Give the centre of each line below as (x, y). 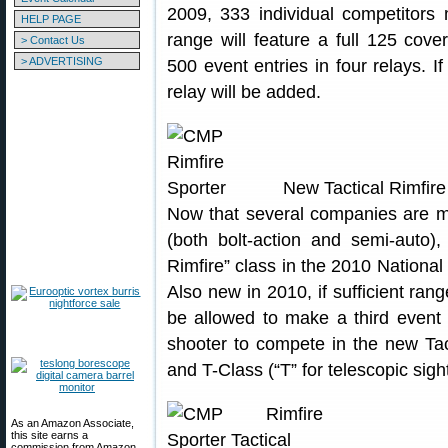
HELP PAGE (51, 19)
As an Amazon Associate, (72, 423)
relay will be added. (244, 92)
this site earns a (49, 435)
